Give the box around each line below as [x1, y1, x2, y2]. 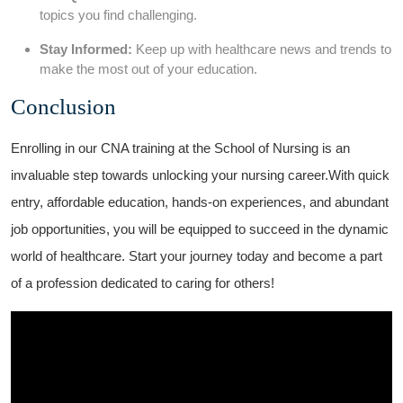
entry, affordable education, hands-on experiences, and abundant [11, 193, 389, 210]
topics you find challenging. [40, 6, 197, 22]
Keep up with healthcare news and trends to [132, 40, 391, 57]
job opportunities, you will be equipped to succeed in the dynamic [11, 220, 389, 237]
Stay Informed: [40, 40, 132, 57]
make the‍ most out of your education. [40, 60, 257, 76]
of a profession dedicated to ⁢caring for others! [11, 274, 274, 291]
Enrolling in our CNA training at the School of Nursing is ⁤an [11, 139, 350, 156]
